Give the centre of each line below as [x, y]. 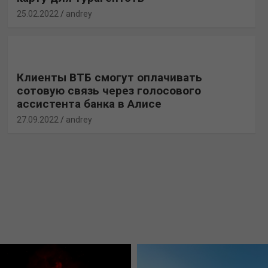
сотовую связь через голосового [109, 90]
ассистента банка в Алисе [89, 103]
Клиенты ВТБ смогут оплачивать [109, 77]
